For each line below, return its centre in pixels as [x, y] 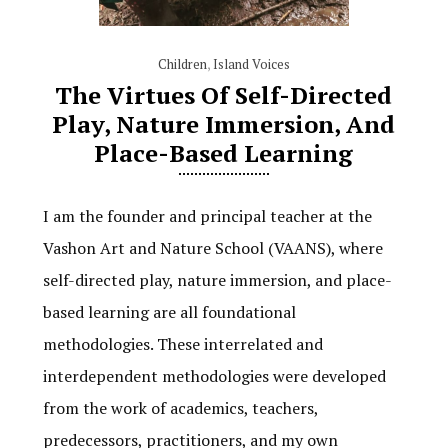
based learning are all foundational [169, 312]
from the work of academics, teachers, [180, 408]
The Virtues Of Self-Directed [224, 95]
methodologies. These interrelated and [182, 344]
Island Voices [251, 64]
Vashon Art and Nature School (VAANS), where [212, 248]
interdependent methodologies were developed [214, 376]
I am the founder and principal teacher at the [207, 216]
